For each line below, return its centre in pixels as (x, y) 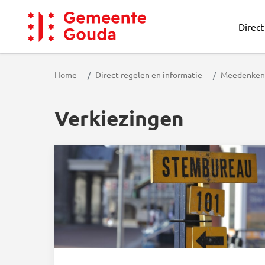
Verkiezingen (119, 118)
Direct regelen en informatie (149, 75)
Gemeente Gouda (79, 56)
